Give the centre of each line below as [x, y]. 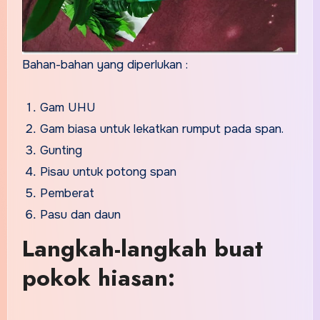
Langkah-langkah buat [142, 249]
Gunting [61, 150]
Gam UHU [68, 107]
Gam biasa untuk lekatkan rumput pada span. [162, 129]
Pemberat [67, 193]
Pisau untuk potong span [109, 171]
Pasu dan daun [81, 214]
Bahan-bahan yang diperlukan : [105, 64]
